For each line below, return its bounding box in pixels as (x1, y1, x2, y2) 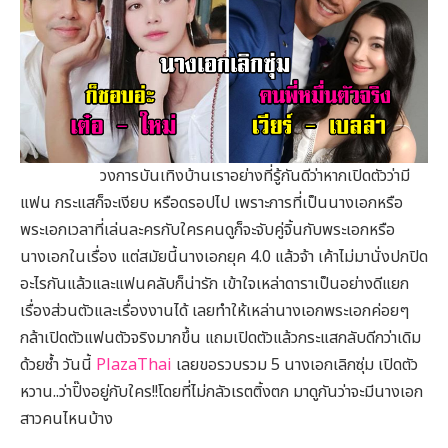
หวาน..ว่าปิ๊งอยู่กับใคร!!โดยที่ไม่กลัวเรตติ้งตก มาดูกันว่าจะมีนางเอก (20, 379, 423, 404)
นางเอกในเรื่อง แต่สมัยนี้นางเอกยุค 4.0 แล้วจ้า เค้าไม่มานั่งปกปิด (20, 244, 428, 269)
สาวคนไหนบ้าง (20, 406, 113, 431)
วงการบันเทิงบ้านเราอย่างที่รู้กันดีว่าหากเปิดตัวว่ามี (20, 163, 410, 188)
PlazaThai (92, 352, 172, 377)
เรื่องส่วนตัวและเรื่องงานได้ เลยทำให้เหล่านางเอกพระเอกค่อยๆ (20, 298, 409, 323)
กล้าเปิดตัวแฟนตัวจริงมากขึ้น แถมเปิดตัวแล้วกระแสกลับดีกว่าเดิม (20, 325, 421, 350)
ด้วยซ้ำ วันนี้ (20, 352, 92, 377)
